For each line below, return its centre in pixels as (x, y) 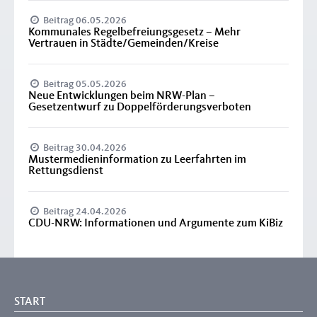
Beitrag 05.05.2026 (84, 84)
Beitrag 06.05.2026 (84, 20)
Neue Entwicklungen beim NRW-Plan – (122, 96)
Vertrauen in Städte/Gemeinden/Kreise (123, 44)
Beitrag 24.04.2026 (84, 211)
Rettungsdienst (66, 171)
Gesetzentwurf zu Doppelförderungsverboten (140, 107)
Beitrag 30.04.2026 (84, 148)
